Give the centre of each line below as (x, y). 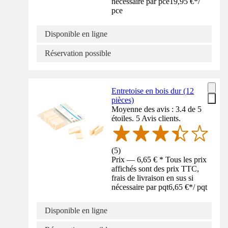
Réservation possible (78, 53)
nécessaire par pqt (140, 187)
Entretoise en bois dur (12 (153, 91)
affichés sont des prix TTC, (155, 168)
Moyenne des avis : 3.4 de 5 (157, 109)
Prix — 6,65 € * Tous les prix (159, 159)
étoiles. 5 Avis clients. (146, 119)
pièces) (123, 100)
